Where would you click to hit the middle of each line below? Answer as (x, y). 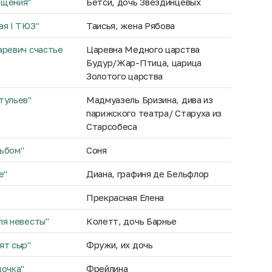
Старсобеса (111, 126)
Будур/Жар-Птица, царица (144, 63)
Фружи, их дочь (119, 245)
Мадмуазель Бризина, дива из (149, 100)
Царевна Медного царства (143, 49)
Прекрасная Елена (125, 197)
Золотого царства (124, 76)
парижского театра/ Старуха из (154, 113)
